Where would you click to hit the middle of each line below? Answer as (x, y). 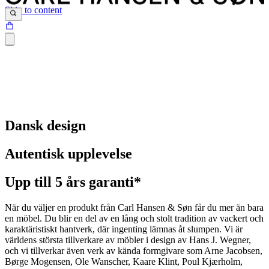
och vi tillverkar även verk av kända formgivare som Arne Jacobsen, (134, 251)
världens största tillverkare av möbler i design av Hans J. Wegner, (128, 240)
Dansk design (45, 126)
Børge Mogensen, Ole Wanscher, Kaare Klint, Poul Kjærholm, (124, 262)
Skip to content (33, 10)
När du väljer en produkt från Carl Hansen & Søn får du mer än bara (134, 208)
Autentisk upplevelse (68, 154)
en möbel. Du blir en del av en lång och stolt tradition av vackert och (134, 219)
